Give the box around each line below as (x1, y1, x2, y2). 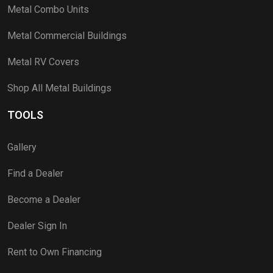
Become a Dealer (7, 193, 80, 205)
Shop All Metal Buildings (7, 82, 112, 94)
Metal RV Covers (7, 55, 79, 68)
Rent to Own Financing (7, 246, 102, 258)
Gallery (7, 141, 37, 153)
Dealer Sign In (7, 219, 67, 232)
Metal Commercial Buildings (7, 29, 127, 41)
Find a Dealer (7, 167, 63, 179)
